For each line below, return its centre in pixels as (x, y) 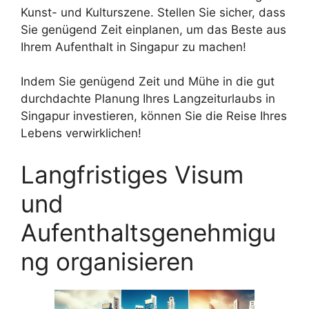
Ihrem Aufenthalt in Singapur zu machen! (133, 47)
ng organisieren (107, 261)
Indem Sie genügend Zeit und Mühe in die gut (148, 81)
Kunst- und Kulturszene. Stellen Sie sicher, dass (153, 12)
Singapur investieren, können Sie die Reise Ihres (154, 116)
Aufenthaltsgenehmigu (148, 232)
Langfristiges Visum (132, 174)
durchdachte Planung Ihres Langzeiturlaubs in (148, 99)
